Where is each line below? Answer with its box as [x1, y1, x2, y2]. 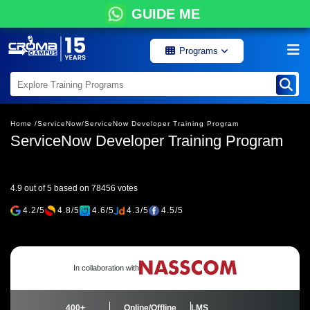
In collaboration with [73, 264, 139, 272]
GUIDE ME [131, 6, 200, 21]
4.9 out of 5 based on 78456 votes [10, 183, 138, 193]
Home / [10, 120, 37, 127]
